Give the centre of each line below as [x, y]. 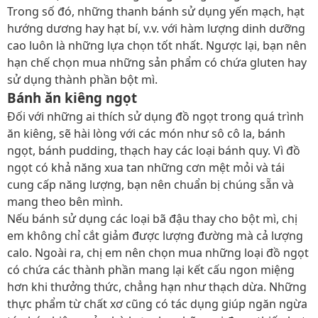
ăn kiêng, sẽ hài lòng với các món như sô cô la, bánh [146, 133]
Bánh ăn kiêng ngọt [72, 98]
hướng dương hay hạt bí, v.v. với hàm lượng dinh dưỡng [156, 28]
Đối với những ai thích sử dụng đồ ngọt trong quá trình [155, 116]
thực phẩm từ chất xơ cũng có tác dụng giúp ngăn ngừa [157, 304]
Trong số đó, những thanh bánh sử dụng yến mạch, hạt [156, 11]
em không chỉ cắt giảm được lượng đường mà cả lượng [155, 236]
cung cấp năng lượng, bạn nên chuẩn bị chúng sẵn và [150, 185]
